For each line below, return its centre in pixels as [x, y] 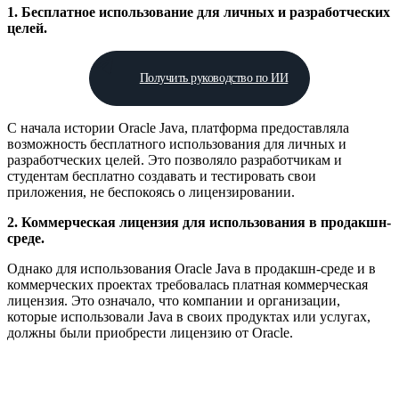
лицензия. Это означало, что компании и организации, [174, 301]
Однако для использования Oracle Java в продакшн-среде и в [191, 269]
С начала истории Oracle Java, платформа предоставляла [178, 128]
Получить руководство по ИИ [214, 78]
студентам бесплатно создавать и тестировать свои [162, 176]
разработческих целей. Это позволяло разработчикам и [175, 160]
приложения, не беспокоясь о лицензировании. [151, 192]
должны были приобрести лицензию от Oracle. [150, 333]
